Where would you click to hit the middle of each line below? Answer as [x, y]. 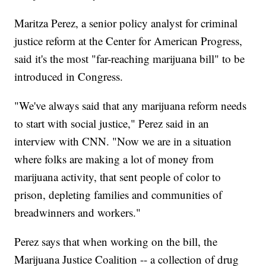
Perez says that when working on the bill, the [116, 242]
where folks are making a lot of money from [114, 159]
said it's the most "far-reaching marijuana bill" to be [130, 59]
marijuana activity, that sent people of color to [118, 177]
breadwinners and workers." [78, 213]
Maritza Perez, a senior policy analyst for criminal [126, 23]
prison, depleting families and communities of [118, 195]
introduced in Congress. [69, 77]
